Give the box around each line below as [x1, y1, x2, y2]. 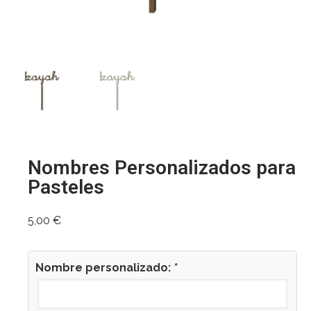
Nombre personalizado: [35, 261, 174, 275]
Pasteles [28, 176, 104, 199]
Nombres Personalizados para [28, 156, 296, 180]
